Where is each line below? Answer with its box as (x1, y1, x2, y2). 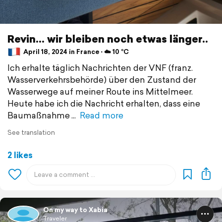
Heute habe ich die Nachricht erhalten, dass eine (7, 97, 200, 110)
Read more (80, 109, 123, 121)
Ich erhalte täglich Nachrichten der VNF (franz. (7, 61, 193, 74)
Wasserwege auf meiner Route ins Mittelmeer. (7, 85, 193, 98)
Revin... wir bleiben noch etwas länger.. (7, 31, 208, 46)
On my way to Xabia (43, 205, 108, 215)
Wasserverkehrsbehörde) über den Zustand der (7, 73, 196, 86)
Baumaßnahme (7, 109, 70, 121)
